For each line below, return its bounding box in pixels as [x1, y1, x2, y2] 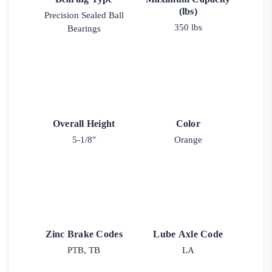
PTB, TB [67, 245, 101, 256]
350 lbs [174, 22, 202, 33]
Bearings [67, 24, 101, 34]
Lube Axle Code [153, 229, 223, 240]
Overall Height [52, 118, 115, 129]
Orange [174, 134, 202, 144]
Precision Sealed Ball [44, 10, 124, 21]
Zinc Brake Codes [45, 229, 123, 240]
